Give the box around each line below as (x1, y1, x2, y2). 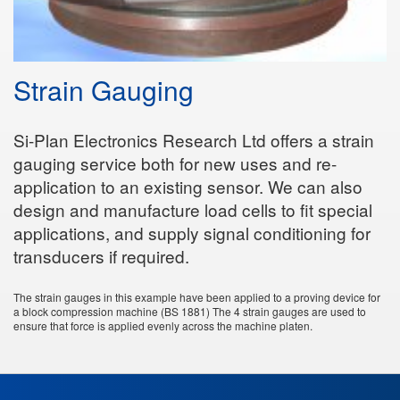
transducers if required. (13, 243, 189, 268)
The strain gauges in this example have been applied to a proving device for (13, 288, 380, 304)
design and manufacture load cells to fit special (13, 196, 372, 221)
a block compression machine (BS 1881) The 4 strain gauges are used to (13, 303, 366, 319)
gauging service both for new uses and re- (13, 150, 337, 175)
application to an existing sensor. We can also (13, 173, 362, 198)
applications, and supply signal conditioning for (13, 220, 371, 245)
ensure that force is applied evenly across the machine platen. (13, 317, 312, 333)
